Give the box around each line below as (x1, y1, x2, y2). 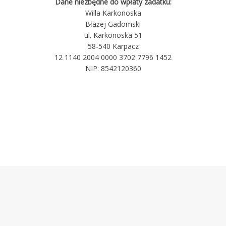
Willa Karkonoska (85, 8, 141, 18)
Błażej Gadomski (85, 19, 141, 29)
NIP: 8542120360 (85, 64, 141, 73)
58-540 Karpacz (87, 41, 139, 51)
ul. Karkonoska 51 (84, 30, 142, 40)
